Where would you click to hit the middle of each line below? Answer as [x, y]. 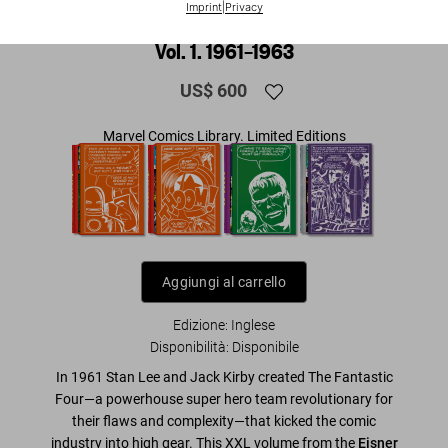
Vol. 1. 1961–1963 [224, 50]
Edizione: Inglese [224, 324]
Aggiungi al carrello [223, 281]
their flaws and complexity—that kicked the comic [224, 420]
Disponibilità [187, 346]
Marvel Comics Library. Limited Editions [224, 135]
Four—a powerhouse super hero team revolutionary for [224, 398]
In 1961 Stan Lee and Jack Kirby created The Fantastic [224, 376]
